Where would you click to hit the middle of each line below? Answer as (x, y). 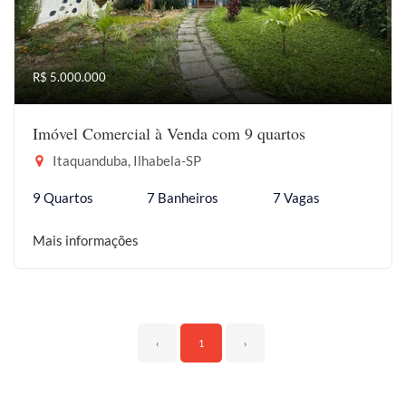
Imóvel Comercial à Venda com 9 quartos (169, 133)
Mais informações (86, 240)
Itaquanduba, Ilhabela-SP (126, 160)
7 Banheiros (183, 198)
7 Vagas (296, 198)
